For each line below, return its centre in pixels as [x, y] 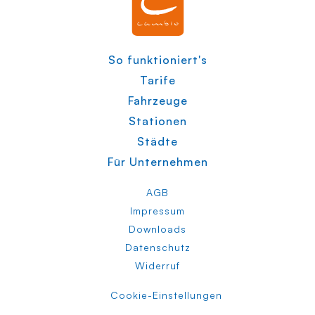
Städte [157, 141]
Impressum [157, 210]
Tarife [157, 80]
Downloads [157, 229]
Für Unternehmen [157, 161]
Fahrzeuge [157, 100]
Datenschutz [157, 247]
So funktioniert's [157, 59]
